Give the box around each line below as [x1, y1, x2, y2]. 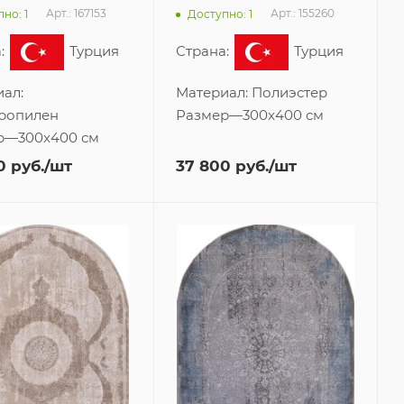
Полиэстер [251, 84, 327, 102]
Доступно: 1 [187, 6, 252, 21]
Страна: [175, 42, 233, 60]
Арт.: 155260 [270, 6, 335, 21]
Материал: [175, 84, 252, 102]
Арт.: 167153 [46, 6, 106, 21]
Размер [175, 106, 229, 124]
